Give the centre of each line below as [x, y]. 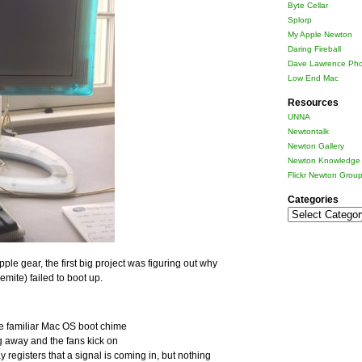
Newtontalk [308, 131]
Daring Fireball [314, 49]
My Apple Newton [320, 34]
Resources [313, 103]
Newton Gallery [316, 146]
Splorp [300, 20]
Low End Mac [313, 78]
